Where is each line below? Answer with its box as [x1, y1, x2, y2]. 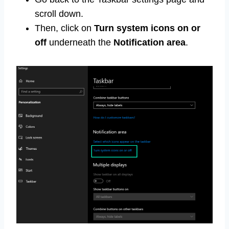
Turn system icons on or [94, 23, 200, 34]
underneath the [47, 37, 113, 48]
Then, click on [35, 23, 94, 34]
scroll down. [35, 9, 83, 19]
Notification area [113, 37, 186, 48]
